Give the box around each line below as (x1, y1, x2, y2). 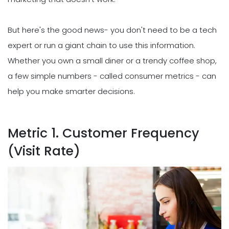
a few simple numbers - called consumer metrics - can (8, 70, 216, 81)
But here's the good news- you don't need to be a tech (8, 24, 217, 35)
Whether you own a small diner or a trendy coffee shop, (8, 55, 217, 66)
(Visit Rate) (8, 142, 80, 161)
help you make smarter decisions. (8, 85, 135, 97)
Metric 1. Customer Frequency (8, 124, 199, 143)
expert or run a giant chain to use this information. (8, 39, 195, 51)
